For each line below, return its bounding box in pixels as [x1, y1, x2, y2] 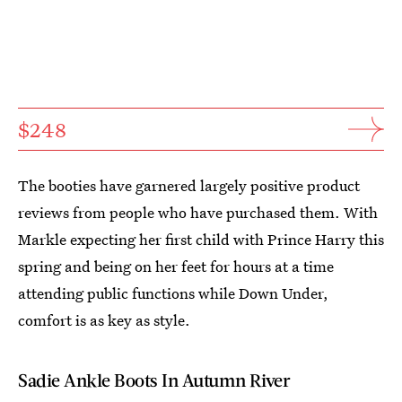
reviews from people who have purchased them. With [18, 201, 378, 223]
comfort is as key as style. [18, 309, 190, 330]
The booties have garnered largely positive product [18, 174, 360, 196]
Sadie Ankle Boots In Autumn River [18, 368, 291, 390]
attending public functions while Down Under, [18, 282, 328, 303]
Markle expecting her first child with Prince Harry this [18, 228, 384, 249]
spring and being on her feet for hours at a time [18, 255, 334, 276]
